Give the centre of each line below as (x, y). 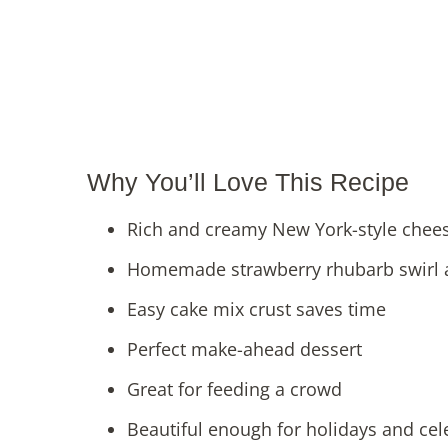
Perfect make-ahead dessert (244, 349)
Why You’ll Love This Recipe (248, 182)
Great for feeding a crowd (234, 389)
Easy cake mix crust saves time (256, 309)
